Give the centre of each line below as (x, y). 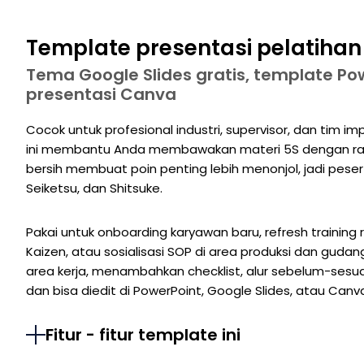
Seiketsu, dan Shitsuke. (94, 188)
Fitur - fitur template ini (143, 335)
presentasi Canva (101, 95)
